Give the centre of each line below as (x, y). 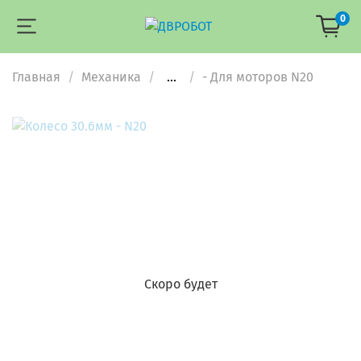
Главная (36, 77)
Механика (111, 77)
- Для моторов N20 (258, 77)
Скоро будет (180, 284)
